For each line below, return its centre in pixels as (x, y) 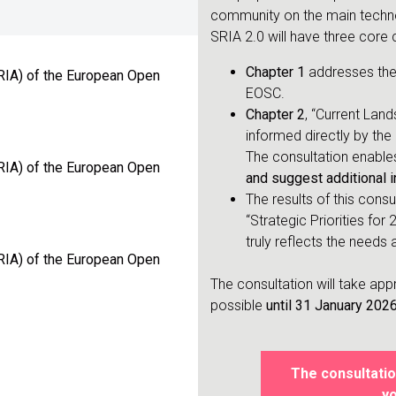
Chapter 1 (275, 72)
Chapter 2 (275, 115)
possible (238, 306)
